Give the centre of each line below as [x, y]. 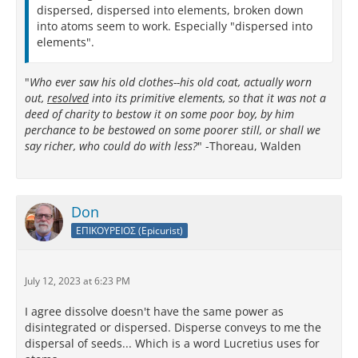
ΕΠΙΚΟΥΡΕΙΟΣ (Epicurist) [129, 230]
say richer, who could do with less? [111, 146]
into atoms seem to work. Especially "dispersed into [175, 26]
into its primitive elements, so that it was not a [207, 98]
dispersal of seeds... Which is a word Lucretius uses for [172, 343]
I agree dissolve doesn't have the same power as [154, 311]
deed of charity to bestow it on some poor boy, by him [159, 114]
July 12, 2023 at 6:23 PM [78, 281]
